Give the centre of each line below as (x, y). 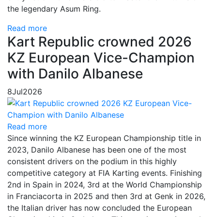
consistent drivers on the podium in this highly (92, 161)
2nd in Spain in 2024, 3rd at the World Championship (105, 185)
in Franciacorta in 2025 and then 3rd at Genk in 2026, (106, 196)
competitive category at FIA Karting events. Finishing (105, 173)
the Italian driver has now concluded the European (100, 208)
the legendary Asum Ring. (54, 9)
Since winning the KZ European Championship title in (104, 138)
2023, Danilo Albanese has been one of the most (97, 150)
